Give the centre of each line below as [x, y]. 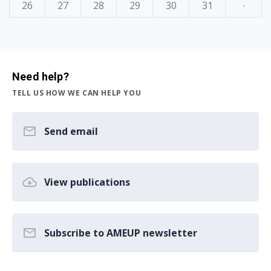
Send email [71, 132]
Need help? [41, 77]
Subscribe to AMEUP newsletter [121, 233]
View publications [87, 182]
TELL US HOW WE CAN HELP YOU [77, 93]
